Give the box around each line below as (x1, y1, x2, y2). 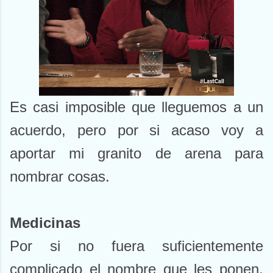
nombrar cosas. (10, 168, 110, 185)
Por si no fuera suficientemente (10, 238, 263, 255)
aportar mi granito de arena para (10, 145, 263, 162)
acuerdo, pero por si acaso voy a (10, 122, 263, 139)
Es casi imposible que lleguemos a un (10, 99, 263, 116)
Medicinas (10, 214, 80, 232)
